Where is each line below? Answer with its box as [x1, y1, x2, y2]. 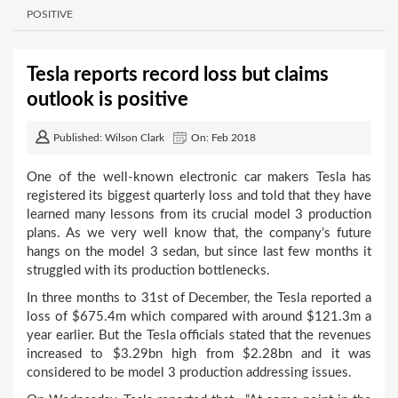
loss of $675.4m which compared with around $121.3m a [27, 310, 371, 323]
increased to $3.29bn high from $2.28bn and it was [27, 347, 371, 361]
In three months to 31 [27, 291, 157, 305]
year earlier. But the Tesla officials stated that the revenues [27, 329, 371, 342]
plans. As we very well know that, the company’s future [27, 227, 371, 240]
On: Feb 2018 [191, 132, 256, 143]
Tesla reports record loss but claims [27, 65, 329, 84]
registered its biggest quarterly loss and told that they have [27, 189, 371, 203]
